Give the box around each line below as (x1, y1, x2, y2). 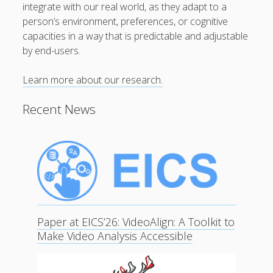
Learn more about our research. (23, 73, 163, 87)
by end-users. (23, 44, 81, 58)
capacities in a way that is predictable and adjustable (23, 29, 249, 43)
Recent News (23, 101, 96, 118)
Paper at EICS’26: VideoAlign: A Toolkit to (37, 214, 235, 230)
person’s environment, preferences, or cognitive (23, 15, 229, 29)
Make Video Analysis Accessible (37, 229, 193, 244)
